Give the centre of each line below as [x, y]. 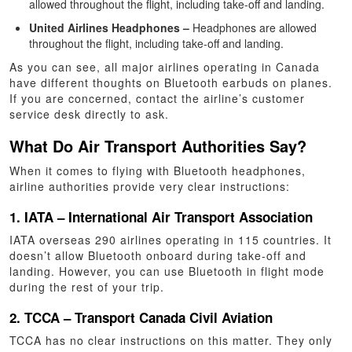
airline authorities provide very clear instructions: [150, 186]
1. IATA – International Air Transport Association [163, 216]
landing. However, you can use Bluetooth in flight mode [167, 271]
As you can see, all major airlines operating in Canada [165, 66]
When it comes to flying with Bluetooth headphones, [158, 170]
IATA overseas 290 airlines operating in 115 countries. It [171, 239]
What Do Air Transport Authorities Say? [158, 145]
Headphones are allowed [255, 27]
